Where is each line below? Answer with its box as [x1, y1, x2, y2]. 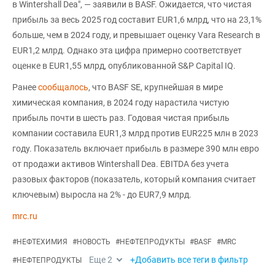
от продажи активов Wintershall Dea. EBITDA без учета [12, 158, 229, 169]
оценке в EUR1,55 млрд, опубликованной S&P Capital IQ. [12, 60, 236, 71]
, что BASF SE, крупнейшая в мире [88, 82, 223, 92]
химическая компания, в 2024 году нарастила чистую [12, 97, 229, 107]
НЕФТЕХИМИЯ [17, 237, 68, 246]
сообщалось [38, 82, 88, 92]
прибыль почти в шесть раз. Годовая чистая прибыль [12, 112, 230, 123]
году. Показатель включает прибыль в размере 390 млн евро [12, 143, 259, 153]
